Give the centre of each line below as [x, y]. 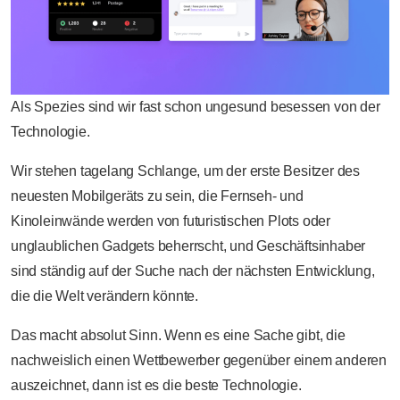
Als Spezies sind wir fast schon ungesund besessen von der [196, 106]
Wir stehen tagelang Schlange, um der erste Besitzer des [185, 171]
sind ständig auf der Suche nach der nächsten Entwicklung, [193, 271]
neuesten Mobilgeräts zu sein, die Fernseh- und [157, 196]
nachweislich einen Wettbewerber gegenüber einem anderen [199, 360]
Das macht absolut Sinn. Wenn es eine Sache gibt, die [178, 335]
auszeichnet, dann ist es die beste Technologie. [156, 385]
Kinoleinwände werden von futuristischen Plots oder [171, 221]
